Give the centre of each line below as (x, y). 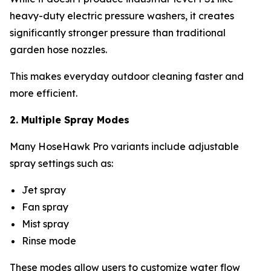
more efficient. (44, 93)
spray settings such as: (61, 163)
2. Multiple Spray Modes (70, 119)
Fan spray (46, 207)
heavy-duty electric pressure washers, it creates (122, 15)
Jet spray (45, 190)
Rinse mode (50, 240)
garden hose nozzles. (60, 49)
